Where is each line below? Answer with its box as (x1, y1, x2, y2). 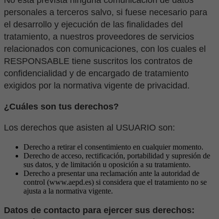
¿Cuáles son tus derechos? (4, 102, 119, 112)
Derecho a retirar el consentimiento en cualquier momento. (23, 143, 203, 152)
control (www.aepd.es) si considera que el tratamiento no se (23, 178, 207, 187)
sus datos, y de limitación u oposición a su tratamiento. (23, 160, 191, 169)
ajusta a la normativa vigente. (23, 187, 113, 196)
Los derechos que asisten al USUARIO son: (4, 123, 175, 133)
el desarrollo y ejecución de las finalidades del (4, 20, 183, 30)
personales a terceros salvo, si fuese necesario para (4, 7, 207, 18)
